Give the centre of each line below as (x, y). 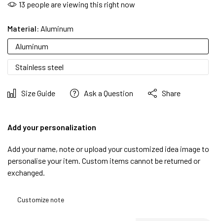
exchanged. (26, 172)
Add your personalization (52, 127)
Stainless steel (39, 67)
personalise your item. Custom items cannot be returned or (104, 160)
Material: (23, 28)
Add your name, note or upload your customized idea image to (108, 148)
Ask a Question (109, 93)
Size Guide (38, 93)
